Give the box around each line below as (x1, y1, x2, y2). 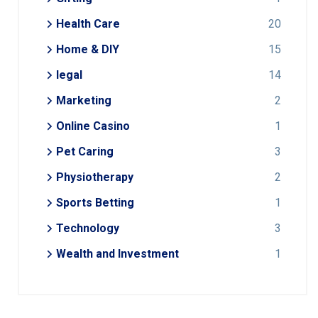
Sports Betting (56, 196, 134, 210)
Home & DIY (56, 43, 119, 57)
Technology (56, 221, 119, 236)
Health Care (56, 17, 120, 31)
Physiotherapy (56, 170, 133, 185)
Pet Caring (56, 145, 114, 159)
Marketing (56, 94, 111, 108)
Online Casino (56, 119, 130, 133)
